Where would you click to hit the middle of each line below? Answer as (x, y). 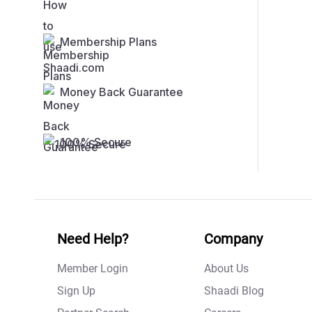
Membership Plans (108, 42)
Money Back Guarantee (122, 92)
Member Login (93, 269)
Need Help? (93, 239)
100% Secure (96, 142)
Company (233, 239)
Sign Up (76, 291)
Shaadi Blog (234, 291)
